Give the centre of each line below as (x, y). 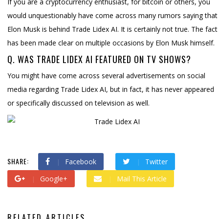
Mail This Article (142, 178)
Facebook (81, 161)
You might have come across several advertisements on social (106, 75)
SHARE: (18, 161)
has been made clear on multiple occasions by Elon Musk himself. (111, 43)
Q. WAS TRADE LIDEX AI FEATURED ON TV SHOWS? (99, 59)
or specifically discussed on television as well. (78, 103)
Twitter (156, 161)
